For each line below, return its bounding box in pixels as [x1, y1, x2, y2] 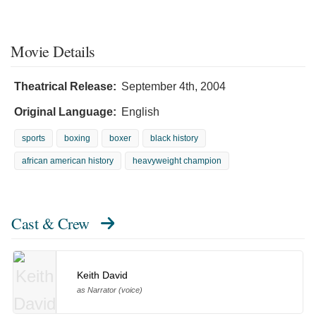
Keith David [76, 269, 128, 281]
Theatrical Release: [14, 80, 116, 92]
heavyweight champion [133, 155, 221, 166]
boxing [64, 133, 90, 143]
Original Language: [14, 105, 116, 118]
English [121, 105, 159, 118]
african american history [22, 155, 114, 166]
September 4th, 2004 [121, 80, 226, 92]
